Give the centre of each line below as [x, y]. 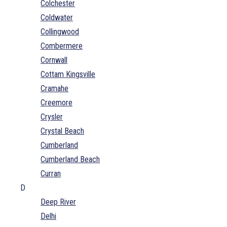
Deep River [58, 202]
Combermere [62, 46]
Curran [51, 173]
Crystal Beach [62, 131]
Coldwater [57, 17]
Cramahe [54, 88]
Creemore [56, 102]
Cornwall [54, 60]
